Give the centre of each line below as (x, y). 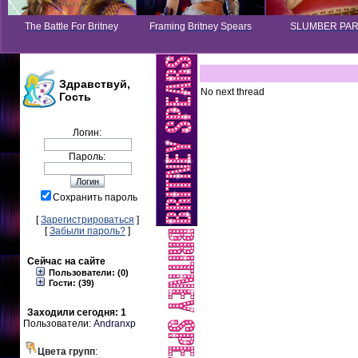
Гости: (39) (71, 283)
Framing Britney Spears (201, 26)
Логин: (88, 133)
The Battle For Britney (72, 26)
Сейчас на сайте (67, 261)
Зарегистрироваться (88, 220)
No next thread (233, 92)
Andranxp (115, 324)
